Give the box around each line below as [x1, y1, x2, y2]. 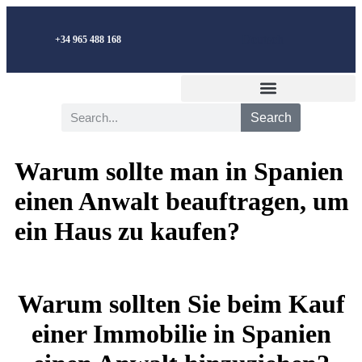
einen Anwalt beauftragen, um [15, 187, 349, 217]
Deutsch [241, 32, 284, 46]
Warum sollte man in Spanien [15, 157, 343, 187]
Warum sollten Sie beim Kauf [17, 289, 345, 319]
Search [250, 110, 292, 124]
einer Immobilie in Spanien [31, 319, 331, 349]
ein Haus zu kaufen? [15, 217, 240, 246]
